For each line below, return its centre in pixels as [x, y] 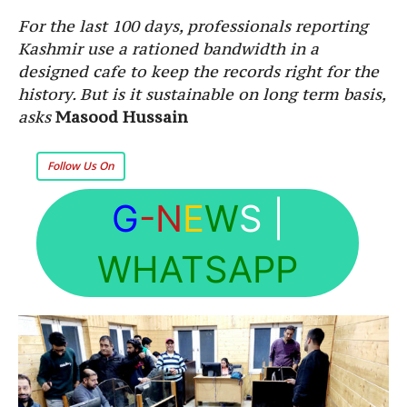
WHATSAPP [198, 269]
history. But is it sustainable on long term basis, [202, 94]
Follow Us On [81, 166]
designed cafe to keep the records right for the [199, 71]
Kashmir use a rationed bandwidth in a [169, 49]
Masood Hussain [122, 117]
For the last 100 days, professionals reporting [193, 26]
